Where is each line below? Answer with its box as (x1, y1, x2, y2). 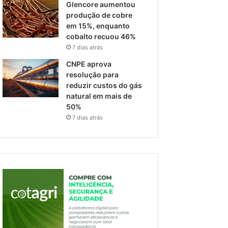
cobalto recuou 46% (66, 32, 138, 41)
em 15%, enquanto (66, 21, 130, 30)
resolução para (66, 70, 119, 79)
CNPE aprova (66, 60, 112, 68)
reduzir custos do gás (66, 81, 142, 90)
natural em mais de (66, 92, 132, 100)
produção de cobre (66, 11, 133, 19)
